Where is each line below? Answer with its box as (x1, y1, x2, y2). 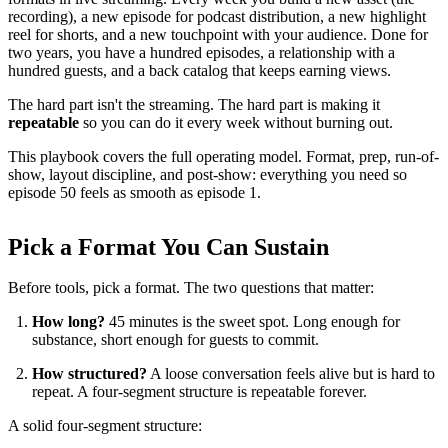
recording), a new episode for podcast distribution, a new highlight (8, 7, 426, 25)
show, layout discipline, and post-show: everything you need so (8, 165, 407, 183)
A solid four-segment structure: (8, 416, 202, 434)
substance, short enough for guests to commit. (32, 330, 319, 348)
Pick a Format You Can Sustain (8, 233, 329, 260)
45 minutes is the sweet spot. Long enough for (105, 312, 400, 330)
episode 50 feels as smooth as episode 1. (8, 183, 261, 201)
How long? (32, 312, 105, 330)
